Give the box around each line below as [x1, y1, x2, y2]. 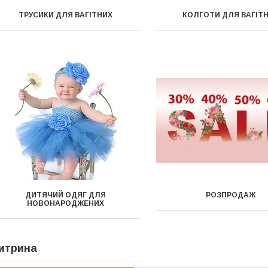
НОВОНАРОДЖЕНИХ [27, 199, 105, 208]
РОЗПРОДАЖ [206, 191, 256, 199]
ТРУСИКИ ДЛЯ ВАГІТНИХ [19, 11, 113, 19]
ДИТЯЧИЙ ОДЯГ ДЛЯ [25, 191, 106, 199]
